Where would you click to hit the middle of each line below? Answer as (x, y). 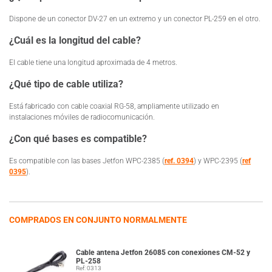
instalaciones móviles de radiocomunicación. (82, 117)
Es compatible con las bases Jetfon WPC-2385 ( (87, 161)
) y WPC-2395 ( (218, 161)
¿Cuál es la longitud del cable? (75, 40)
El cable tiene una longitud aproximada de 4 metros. (93, 62)
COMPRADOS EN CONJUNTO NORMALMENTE (98, 219)
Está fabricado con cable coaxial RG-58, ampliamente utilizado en (114, 106)
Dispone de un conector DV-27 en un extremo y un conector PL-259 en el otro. (135, 19)
